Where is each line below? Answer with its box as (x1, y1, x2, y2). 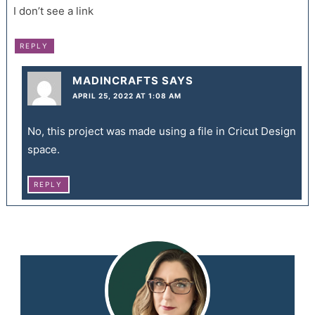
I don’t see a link (13, 4, 94, 18)
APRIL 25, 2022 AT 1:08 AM (72, 91, 181, 101)
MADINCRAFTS (72, 74, 159, 88)
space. (27, 143, 60, 157)
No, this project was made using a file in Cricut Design (27, 124, 296, 139)
